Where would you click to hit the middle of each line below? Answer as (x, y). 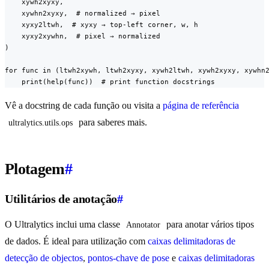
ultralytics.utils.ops (41, 123)
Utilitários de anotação (61, 199)
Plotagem (35, 169)
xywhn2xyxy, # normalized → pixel (83, 14)
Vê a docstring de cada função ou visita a (84, 106)
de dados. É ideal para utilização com (76, 241)
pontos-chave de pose (128, 258)
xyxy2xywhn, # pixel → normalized (83, 36)
